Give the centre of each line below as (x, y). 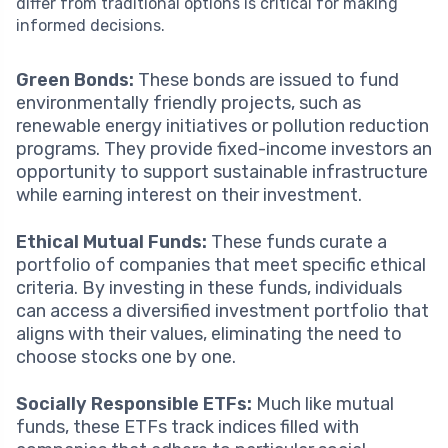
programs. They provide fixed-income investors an (224, 148)
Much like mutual (323, 403)
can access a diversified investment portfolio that (222, 310)
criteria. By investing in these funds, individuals (209, 287)
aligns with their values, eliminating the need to (209, 333)
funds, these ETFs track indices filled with (187, 426)
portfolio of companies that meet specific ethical (221, 264)
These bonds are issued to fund (266, 79)
